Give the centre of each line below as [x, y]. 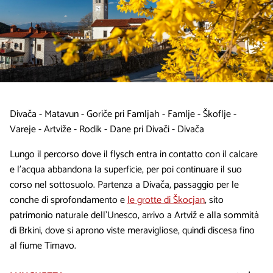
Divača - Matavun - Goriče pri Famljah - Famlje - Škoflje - [123, 114]
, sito [214, 200]
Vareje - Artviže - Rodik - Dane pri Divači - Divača [107, 129]
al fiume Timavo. [44, 246]
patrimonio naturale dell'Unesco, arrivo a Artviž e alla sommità [134, 215]
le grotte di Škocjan [166, 200]
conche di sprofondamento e [69, 200]
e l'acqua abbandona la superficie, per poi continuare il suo [126, 169]
